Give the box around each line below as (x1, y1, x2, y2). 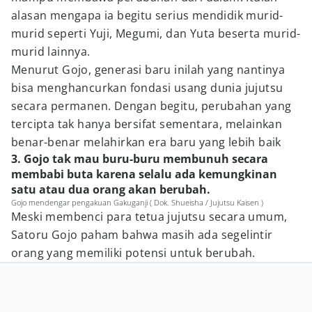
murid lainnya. (11, 44, 91, 59)
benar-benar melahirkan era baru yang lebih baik (11, 134, 281, 150)
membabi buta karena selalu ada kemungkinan (11, 166, 277, 182)
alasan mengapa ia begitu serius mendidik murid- (11, 8, 283, 23)
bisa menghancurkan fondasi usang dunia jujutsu (11, 80, 283, 95)
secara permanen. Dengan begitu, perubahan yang (11, 98, 292, 114)
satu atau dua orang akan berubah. (11, 182, 210, 197)
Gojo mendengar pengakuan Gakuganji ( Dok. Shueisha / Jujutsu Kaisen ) (11, 197, 263, 208)
